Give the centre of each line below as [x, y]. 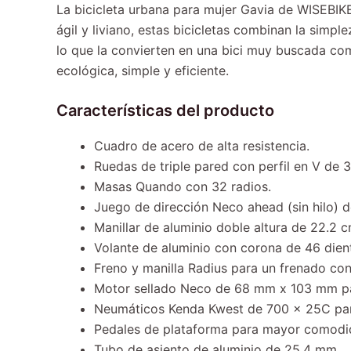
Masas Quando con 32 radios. [183, 186]
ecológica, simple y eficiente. [143, 71]
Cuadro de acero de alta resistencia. [202, 145]
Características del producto [165, 110]
